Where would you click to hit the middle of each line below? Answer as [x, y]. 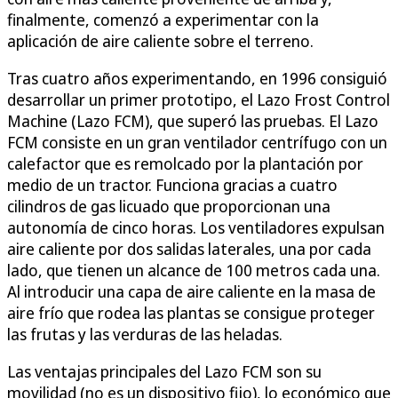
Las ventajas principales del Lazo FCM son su [164, 371]
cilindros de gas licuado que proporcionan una [169, 206]
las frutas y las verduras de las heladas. [145, 334]
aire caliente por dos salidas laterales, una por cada [189, 248]
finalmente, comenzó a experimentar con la [163, 19]
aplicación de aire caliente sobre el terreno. [160, 40]
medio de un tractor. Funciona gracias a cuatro [172, 184]
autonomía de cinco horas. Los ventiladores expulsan [196, 227]
